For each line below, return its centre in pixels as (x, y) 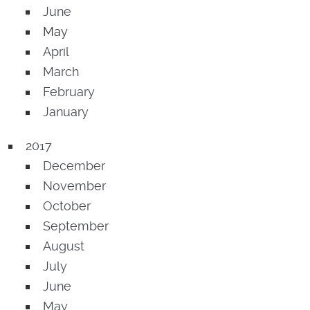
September (76, 226)
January (66, 112)
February (69, 92)
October (67, 206)
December (74, 166)
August (64, 246)
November (74, 186)
